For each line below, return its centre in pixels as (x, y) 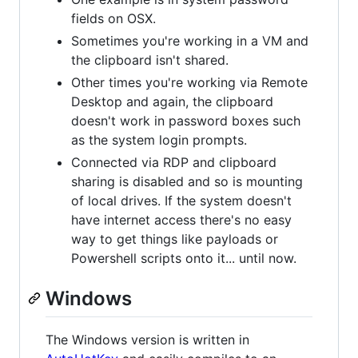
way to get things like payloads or (175, 239)
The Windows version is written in (147, 340)
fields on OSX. (113, 18)
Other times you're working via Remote (189, 82)
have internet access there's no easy (181, 220)
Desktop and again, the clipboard (172, 101)
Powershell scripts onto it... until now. (184, 258)
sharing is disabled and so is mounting (187, 181)
